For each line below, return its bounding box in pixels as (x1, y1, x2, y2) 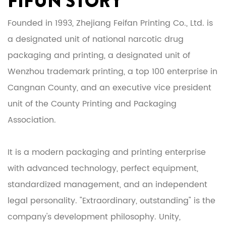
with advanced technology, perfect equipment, (8, 162, 198, 176)
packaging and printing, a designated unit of (8, 49, 190, 63)
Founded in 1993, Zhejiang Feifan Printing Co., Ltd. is (8, 17, 213, 30)
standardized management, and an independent (8, 178, 207, 192)
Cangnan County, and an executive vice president (8, 81, 211, 95)
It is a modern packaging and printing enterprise (8, 146, 206, 159)
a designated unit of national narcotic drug (8, 33, 184, 46)
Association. (8, 114, 56, 127)
